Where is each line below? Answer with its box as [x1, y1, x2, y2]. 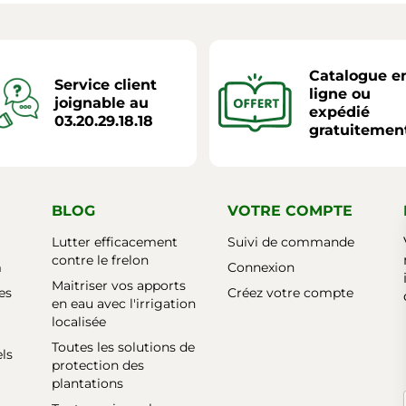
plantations [52, 374, 123, 391]
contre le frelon [52, 251, 149, 268]
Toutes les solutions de [52, 338, 195, 355]
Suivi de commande [227, 233, 354, 250]
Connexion [227, 258, 295, 275]
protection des [52, 356, 144, 373]
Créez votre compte [227, 284, 353, 301]
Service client [53, 75, 157, 93]
